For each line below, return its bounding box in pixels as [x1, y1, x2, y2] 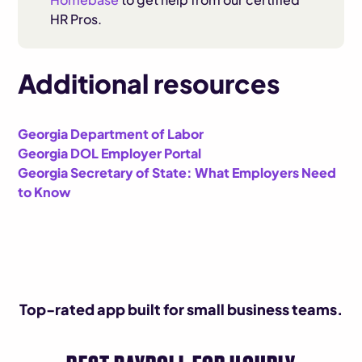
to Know [18, 183, 72, 200]
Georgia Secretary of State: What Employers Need [18, 164, 337, 181]
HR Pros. [50, 11, 103, 27]
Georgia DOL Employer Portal [18, 145, 202, 162]
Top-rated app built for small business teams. [19, 301, 343, 318]
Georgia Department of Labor [18, 125, 204, 142]
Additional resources [18, 67, 280, 99]
